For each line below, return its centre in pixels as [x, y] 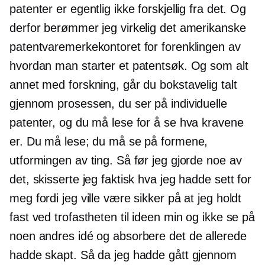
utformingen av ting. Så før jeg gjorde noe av [126, 161]
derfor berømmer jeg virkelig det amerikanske [128, 28]
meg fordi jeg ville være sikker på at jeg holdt [126, 198]
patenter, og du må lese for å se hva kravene [127, 123]
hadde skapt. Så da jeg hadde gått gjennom [123, 255]
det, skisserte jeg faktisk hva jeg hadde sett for [131, 180]
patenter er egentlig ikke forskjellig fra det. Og [128, 9]
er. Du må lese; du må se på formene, [109, 142]
